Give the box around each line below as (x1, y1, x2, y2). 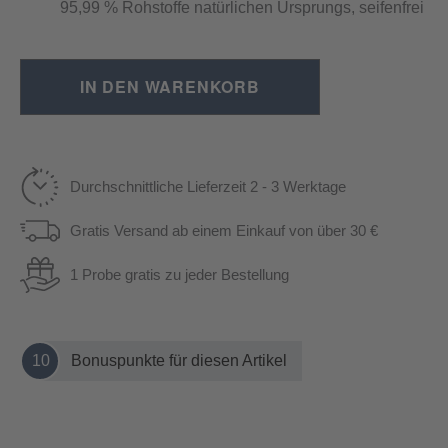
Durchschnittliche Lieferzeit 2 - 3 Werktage (70, 177, 346, 195)
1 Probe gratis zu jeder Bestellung (70, 265, 289, 283)
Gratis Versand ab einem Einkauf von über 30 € (70, 221, 378, 239)
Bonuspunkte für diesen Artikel (71, 351, 287, 369)
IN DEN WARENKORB (80, 74, 260, 98)
